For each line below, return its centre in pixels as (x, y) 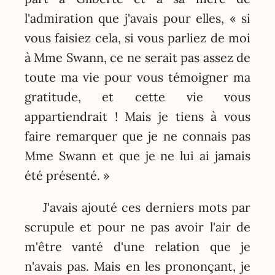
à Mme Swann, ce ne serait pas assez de (137, 58)
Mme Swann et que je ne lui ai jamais (137, 156)
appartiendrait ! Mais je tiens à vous (137, 117)
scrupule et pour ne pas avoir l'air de (137, 227)
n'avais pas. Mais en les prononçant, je (137, 266)
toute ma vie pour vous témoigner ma (137, 77)
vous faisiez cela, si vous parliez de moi (137, 38)
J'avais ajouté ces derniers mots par (147, 207)
